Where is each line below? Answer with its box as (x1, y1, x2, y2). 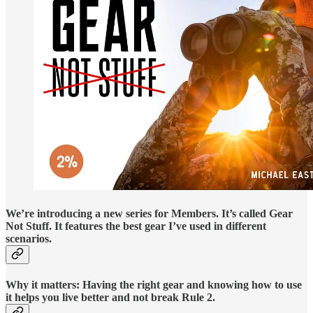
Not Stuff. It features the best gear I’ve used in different (6, 220, 266, 233)
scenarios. (6, 233, 52, 245)
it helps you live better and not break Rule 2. (6, 291, 215, 304)
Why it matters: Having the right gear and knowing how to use (6, 279, 302, 291)
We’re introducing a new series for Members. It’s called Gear (6, 208, 293, 220)
